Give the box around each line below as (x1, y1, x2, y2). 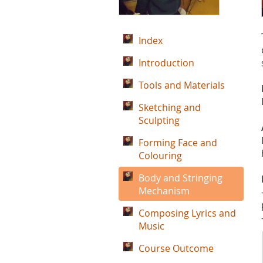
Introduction (139, 56, 194, 69)
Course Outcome (139, 242, 214, 255)
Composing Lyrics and (139, 207, 236, 220)
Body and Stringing (139, 171, 222, 184)
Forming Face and (139, 136, 217, 149)
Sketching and (139, 101, 201, 114)
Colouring (139, 149, 182, 162)
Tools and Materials (139, 79, 225, 92)
